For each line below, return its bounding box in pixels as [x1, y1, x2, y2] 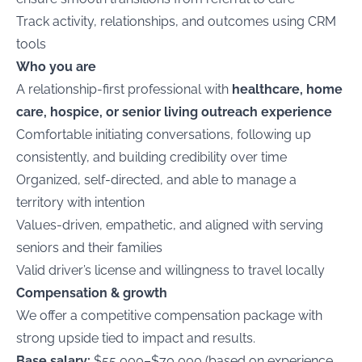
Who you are [16, 59, 96, 74]
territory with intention [16, 195, 145, 210]
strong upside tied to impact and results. [16, 330, 255, 346]
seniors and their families [16, 240, 162, 255]
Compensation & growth [16, 285, 167, 301]
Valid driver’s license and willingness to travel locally [16, 263, 325, 278]
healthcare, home [232, 82, 343, 97]
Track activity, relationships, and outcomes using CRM [16, 14, 336, 29]
